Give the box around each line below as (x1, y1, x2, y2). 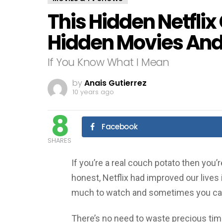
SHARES (48, 135, 71, 145)
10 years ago (72, 87, 114, 97)
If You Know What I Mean (48, 55, 169, 69)
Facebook (102, 121, 138, 132)
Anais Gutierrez (84, 77, 147, 89)
